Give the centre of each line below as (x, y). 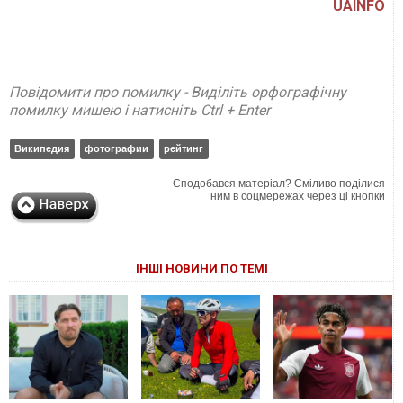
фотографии (116, 149)
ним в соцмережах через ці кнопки (298, 197)
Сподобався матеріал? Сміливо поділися (279, 184)
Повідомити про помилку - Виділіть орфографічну (178, 93)
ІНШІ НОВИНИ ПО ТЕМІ (201, 269)
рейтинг (184, 149)
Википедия (42, 149)
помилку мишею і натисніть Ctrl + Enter (139, 111)
